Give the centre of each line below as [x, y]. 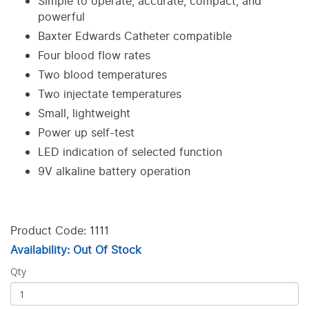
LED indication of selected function [130, 152]
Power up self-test [86, 133]
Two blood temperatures [102, 75]
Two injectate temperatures [110, 94]
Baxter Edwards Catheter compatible [135, 37]
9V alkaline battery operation [114, 172]
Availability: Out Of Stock [76, 250]
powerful [61, 17]
